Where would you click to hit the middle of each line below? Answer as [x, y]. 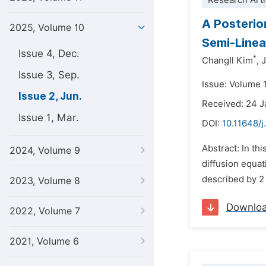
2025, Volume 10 [47, 28]
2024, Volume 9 [45, 151]
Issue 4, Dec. [49, 53]
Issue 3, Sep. [49, 75]
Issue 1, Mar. [49, 118]
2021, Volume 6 [44, 241]
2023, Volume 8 [45, 181]
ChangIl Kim [227, 61]
